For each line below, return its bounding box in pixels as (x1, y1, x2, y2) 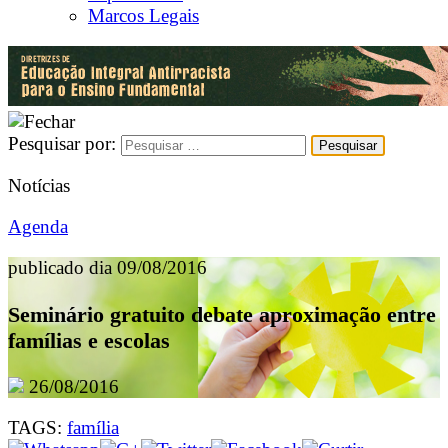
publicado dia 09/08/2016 (8, 257, 207, 279)
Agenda (8, 216, 68, 238)
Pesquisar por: (8, 132, 116, 154)
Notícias (8, 175, 70, 196)
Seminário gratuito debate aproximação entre (8, 301, 436, 327)
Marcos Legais (88, 4, 199, 26)
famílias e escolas (8, 327, 170, 353)
